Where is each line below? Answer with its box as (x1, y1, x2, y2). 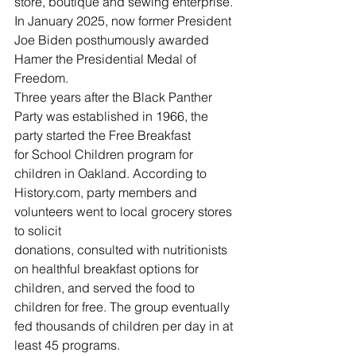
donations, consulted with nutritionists (14, 241, 230, 257)
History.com (14, 184, 80, 200)
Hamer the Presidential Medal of (14, 50, 199, 67)
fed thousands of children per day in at (14, 317, 236, 334)
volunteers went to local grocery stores (14, 203, 235, 219)
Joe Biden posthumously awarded (14, 31, 212, 48)
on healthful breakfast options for (14, 260, 202, 277)
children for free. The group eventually (14, 298, 233, 315)
